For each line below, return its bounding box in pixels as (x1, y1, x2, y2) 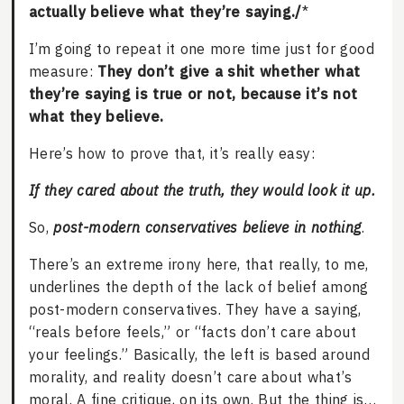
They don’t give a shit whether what (97, 62, 361, 81)
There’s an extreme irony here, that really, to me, (28, 255, 369, 274)
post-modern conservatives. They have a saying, (28, 300, 362, 319)
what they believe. (28, 107, 164, 126)
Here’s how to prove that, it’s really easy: (28, 144, 316, 163)
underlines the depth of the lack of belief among (28, 278, 369, 297)
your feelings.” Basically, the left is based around (28, 345, 371, 364)
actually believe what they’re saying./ (28, 3, 302, 22)
